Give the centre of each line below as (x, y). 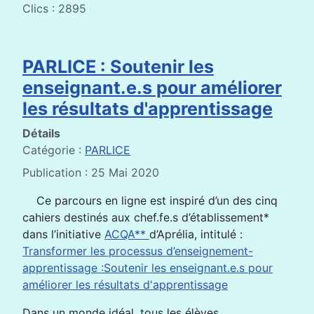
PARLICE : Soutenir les (118, 66)
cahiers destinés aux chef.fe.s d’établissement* (146, 217)
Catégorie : (54, 150)
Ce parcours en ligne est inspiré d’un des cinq (157, 200)
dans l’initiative (63, 234)
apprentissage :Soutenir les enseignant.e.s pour (148, 267)
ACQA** (127, 234)
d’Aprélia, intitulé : (196, 234)
